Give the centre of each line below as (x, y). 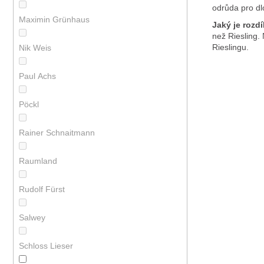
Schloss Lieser (47, 246)
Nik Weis (36, 48)
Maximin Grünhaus (55, 20)
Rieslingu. (230, 47)
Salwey (33, 218)
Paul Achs (38, 76)
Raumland (39, 161)
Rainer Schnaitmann (58, 133)
